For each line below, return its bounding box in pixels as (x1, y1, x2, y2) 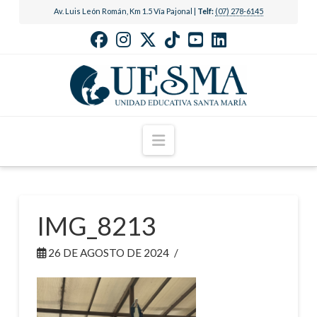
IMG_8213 (36, 210, 156, 242)
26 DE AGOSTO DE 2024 (45, 246, 169, 260)
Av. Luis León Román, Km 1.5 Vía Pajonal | (53, 6, 197, 16)
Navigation (163, 129, 236, 148)
